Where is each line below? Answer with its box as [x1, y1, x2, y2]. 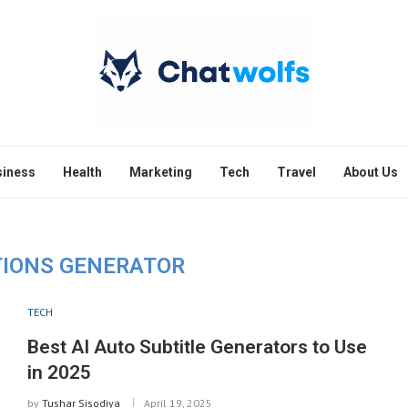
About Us [342, 165, 398, 179]
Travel [276, 165, 316, 179]
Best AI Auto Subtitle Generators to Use [26, 336, 367, 358]
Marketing [128, 165, 192, 179]
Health [62, 165, 102, 179]
